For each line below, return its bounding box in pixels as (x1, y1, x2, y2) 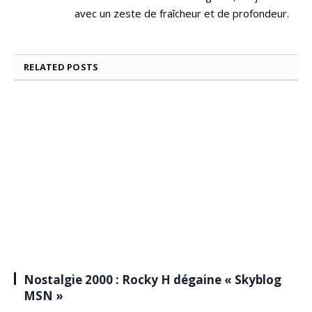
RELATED (24, 61, 68, 74)
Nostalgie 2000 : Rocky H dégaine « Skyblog (24, 271, 281, 288)
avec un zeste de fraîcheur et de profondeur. (75, 6, 289, 21)
